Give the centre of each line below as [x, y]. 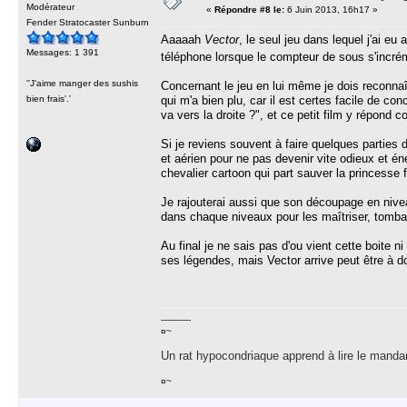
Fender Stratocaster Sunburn [88, 22]
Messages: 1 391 [63, 52]
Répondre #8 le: [249, 10]
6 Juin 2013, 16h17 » [331, 10]
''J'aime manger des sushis [82, 83]
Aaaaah [183, 40]
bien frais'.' [49, 99]
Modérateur [50, 7]
